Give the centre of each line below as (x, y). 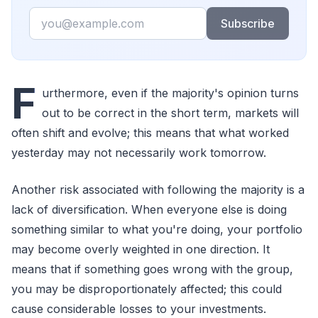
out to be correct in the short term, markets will (170, 113)
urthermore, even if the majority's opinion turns (170, 93)
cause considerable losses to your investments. (139, 308)
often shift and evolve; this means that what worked (150, 132)
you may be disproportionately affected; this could (147, 289)
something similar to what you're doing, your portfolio (157, 229)
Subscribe (247, 23)
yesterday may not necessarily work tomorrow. (139, 152)
